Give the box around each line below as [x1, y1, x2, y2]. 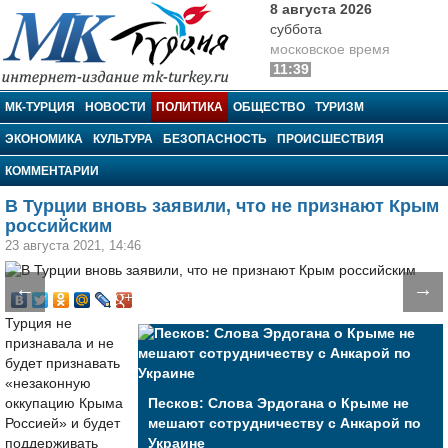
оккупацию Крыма [5, 396, 123, 411]
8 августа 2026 [270, 2, 372, 17]
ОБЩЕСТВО [233, 100, 305, 114]
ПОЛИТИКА [156, 100, 223, 114]
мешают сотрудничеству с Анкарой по [148, 416, 421, 431]
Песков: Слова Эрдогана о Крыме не [148, 396, 409, 411]
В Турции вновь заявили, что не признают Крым [5, 196, 439, 216]
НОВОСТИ [85, 100, 146, 114]
